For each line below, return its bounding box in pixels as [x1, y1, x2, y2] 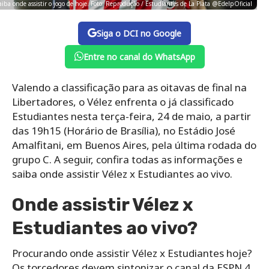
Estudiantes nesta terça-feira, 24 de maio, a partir [12, 109, 251, 123]
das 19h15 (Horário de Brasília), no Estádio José [12, 123, 235, 138]
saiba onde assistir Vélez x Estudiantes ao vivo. [12, 166, 232, 181]
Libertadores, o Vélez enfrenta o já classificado [12, 94, 234, 109]
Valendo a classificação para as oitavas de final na [12, 80, 247, 94]
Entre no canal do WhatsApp [83, 50, 195, 62]
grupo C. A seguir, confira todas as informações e [12, 152, 243, 166]
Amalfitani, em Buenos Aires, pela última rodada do [12, 138, 256, 152]
